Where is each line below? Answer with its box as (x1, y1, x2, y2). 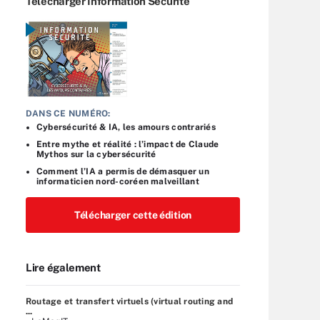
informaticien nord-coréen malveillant (36, 176, 199, 186)
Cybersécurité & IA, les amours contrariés (36, 121, 216, 132)
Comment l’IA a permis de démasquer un (36, 166, 209, 176)
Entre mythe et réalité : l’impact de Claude (36, 139, 219, 149)
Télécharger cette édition (74, 209, 191, 221)
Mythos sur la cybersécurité (36, 149, 156, 159)
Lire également (26, 261, 101, 274)
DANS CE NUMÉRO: (26, 108, 111, 119)
